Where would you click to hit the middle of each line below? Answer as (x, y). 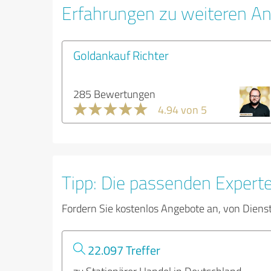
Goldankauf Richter (121, 55)
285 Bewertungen (114, 94)
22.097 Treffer (123, 250)
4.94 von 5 (182, 109)
